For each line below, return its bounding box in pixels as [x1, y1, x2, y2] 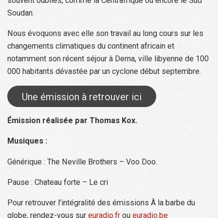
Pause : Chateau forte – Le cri [7, 177, 108, 187]
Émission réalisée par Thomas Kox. [7, 116, 137, 126]
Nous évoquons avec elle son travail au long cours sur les [7, 29, 203, 38]
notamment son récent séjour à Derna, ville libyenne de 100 [7, 54, 209, 64]
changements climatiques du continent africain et [7, 41, 174, 51]
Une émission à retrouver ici [22, 91, 142, 103]
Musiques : [7, 136, 47, 146]
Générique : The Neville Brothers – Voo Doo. [7, 157, 157, 166]
